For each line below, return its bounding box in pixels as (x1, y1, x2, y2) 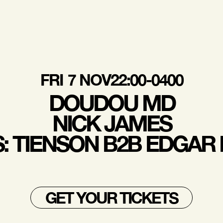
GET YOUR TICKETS (45, 188, 178, 207)
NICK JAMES (52, 109, 171, 136)
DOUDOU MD (48, 89, 175, 116)
